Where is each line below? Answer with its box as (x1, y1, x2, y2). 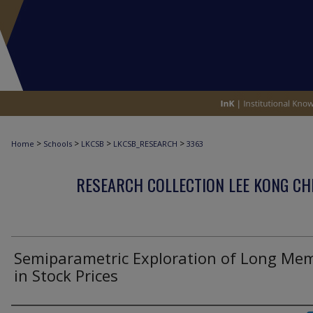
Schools (43, 138, 72, 149)
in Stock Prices (14, 265, 118, 286)
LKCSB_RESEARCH (113, 138, 177, 149)
